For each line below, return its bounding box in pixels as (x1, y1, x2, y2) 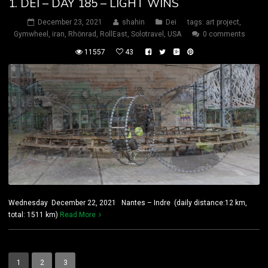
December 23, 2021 (37, 17, 102, 26)
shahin (121, 17, 145, 26)
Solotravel (131, 29, 164, 38)
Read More (60, 210, 96, 219)
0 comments (203, 29, 245, 38)
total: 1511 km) (8, 210, 60, 219)
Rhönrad (68, 29, 96, 38)
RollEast (100, 29, 127, 38)
